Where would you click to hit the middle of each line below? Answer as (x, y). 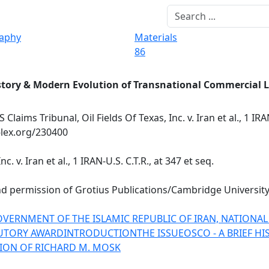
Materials (156, 37)
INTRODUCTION (100, 233)
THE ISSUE (160, 233)
